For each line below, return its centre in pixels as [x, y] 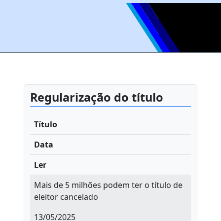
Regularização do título [97, 97]
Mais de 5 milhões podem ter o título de [108, 185]
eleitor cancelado [66, 197]
